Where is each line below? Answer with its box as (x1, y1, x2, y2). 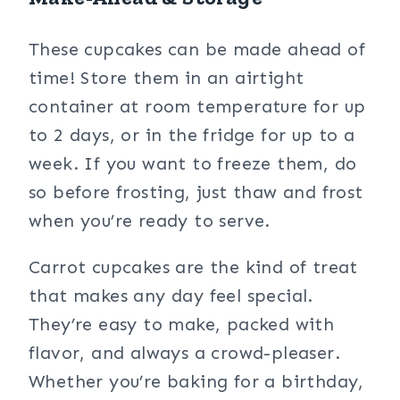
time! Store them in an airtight (29, 67, 304, 88)
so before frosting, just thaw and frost (29, 181, 363, 203)
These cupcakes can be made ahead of (29, 38, 365, 60)
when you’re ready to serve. (29, 210, 271, 231)
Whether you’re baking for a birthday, (29, 371, 364, 392)
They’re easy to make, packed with (29, 313, 335, 335)
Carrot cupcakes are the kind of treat (29, 256, 358, 278)
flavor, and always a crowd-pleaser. (29, 342, 340, 363)
